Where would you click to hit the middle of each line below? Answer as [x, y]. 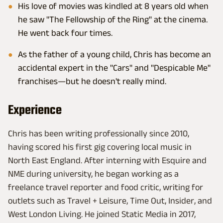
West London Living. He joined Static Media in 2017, [102, 214]
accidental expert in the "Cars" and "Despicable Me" [114, 68]
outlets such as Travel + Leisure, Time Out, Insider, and [110, 201]
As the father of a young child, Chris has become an [114, 54]
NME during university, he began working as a [93, 174]
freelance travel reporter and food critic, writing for [106, 187]
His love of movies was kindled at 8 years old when [113, 6]
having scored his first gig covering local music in [100, 147]
